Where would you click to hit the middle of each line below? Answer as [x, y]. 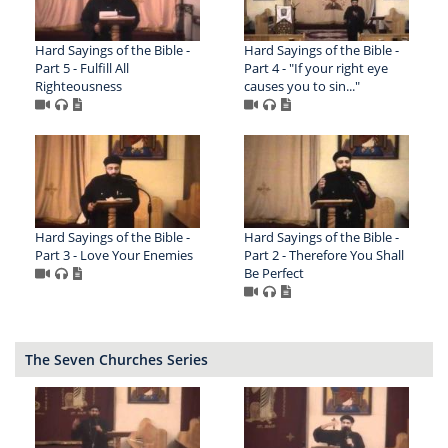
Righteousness [78, 85]
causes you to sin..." [301, 85]
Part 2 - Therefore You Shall [323, 254]
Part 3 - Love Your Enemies [114, 254]
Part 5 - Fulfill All [82, 67]
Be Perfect [273, 272]
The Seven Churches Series [116, 359]
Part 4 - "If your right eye [315, 67]
